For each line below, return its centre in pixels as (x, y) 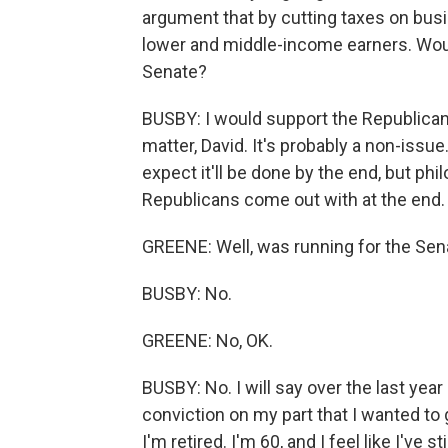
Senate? (174, 71)
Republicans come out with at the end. (293, 199)
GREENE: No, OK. (207, 340)
